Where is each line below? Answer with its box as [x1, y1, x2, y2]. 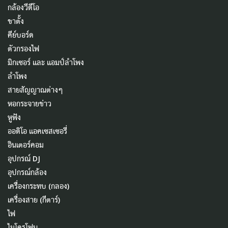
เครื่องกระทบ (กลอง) [8, 181, 69, 191]
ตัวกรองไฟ [8, 43, 39, 53]
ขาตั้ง [8, 16, 24, 26]
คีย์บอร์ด [8, 30, 34, 40]
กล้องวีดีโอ [8, 2, 39, 12]
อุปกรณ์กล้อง [8, 167, 47, 177]
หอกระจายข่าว [8, 98, 51, 108]
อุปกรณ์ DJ [8, 153, 40, 163]
